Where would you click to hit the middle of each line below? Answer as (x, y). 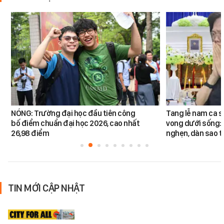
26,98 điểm (30, 133)
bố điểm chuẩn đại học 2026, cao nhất (75, 123)
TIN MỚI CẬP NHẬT (46, 188)
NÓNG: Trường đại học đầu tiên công (73, 113)
